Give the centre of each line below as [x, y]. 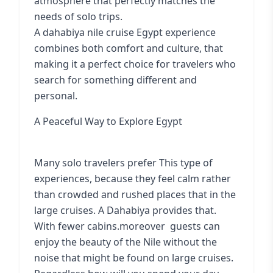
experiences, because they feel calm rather [133, 179]
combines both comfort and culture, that [129, 48]
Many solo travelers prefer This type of [123, 163]
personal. [56, 96]
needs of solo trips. [78, 16]
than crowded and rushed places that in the [135, 194]
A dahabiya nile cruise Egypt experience [125, 32]
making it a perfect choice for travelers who [135, 64]
